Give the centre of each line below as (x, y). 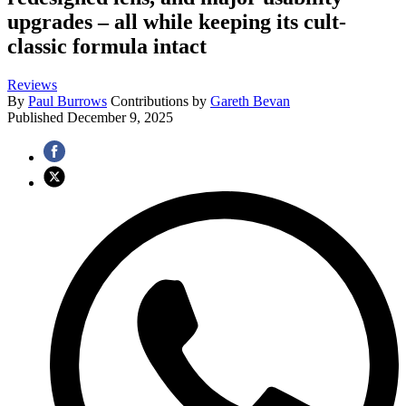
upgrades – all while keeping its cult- (177, 22)
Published (37, 118)
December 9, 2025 (120, 118)
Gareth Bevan (250, 101)
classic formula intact (107, 47)
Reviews (32, 85)
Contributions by (160, 101)
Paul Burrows (68, 101)
